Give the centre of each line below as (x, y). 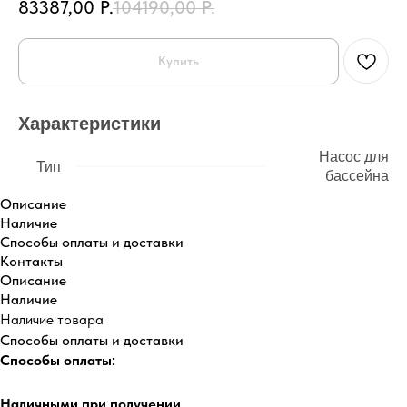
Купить (179, 61)
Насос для (354, 157)
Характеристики (89, 124)
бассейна (357, 176)
